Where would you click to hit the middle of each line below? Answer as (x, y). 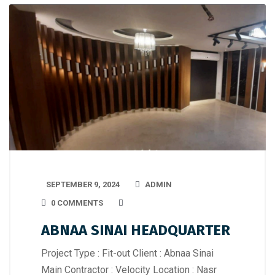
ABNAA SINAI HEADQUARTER (136, 230)
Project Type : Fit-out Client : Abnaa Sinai (127, 254)
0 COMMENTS (77, 203)
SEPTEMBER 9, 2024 (83, 185)
